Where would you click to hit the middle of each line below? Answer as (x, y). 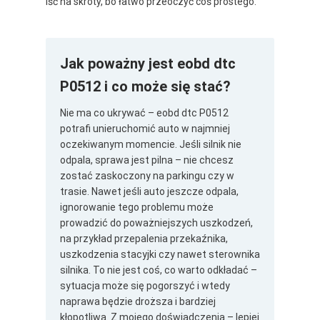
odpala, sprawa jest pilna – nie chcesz (147, 160)
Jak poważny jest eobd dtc (148, 64)
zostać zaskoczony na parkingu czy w (147, 176)
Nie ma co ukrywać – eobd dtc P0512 (144, 113)
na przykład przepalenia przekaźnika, (144, 239)
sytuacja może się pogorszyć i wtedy (145, 286)
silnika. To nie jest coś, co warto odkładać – (159, 270)
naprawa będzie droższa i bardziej (138, 302)
